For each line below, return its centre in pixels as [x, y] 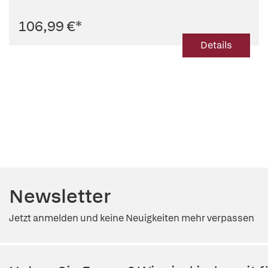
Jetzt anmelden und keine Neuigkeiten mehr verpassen [132, 218]
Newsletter [60, 196]
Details [216, 45]
